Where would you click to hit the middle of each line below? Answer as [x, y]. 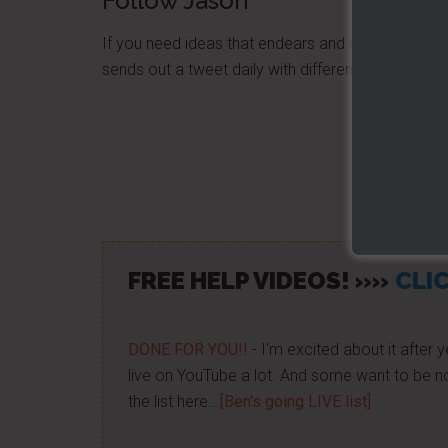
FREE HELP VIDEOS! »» [258, 280]
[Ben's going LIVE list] [295, 401]
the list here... [174, 401]
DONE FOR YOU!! [188, 349]
